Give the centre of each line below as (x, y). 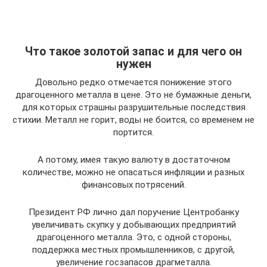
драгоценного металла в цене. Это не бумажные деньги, (133, 95)
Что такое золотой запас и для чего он (133, 52)
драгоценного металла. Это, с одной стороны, (133, 237)
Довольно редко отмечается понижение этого (133, 82)
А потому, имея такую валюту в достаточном (133, 160)
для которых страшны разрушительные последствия (133, 107)
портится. (133, 132)
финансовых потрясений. (133, 185)
